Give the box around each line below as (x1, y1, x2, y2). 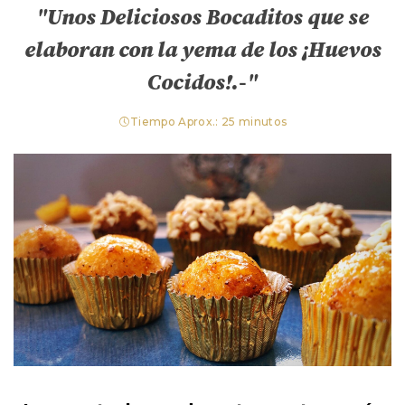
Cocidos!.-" (147, 70, 258, 97)
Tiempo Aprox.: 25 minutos (129, 115, 287, 128)
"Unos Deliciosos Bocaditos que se (36, 5, 369, 32)
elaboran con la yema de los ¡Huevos (24, 37, 381, 64)
